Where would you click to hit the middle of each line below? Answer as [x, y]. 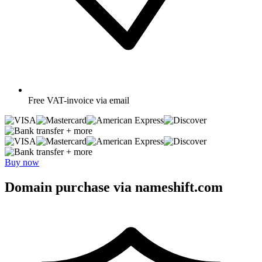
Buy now [22, 162]
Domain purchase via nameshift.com [114, 187]
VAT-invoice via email [88, 100]
